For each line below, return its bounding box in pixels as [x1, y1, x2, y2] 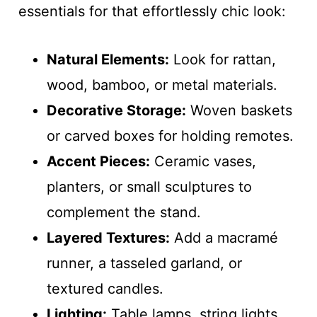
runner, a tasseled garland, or [46, 255, 242, 272]
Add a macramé [169, 229, 278, 246]
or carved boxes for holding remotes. [46, 127, 294, 144]
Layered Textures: [46, 229, 170, 246]
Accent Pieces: [46, 153, 150, 170]
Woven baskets [185, 102, 292, 119]
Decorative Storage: [46, 102, 186, 119]
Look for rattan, [168, 51, 276, 68]
